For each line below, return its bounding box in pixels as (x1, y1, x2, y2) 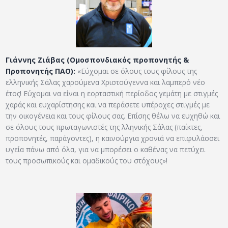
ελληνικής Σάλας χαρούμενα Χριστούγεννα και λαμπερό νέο (6, 77, 206, 87)
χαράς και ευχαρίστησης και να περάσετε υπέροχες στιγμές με (6, 99, 210, 109)
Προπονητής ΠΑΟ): (6, 66, 76, 76)
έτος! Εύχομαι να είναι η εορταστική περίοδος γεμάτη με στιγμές (6, 88, 218, 98)
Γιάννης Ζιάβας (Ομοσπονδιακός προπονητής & (6, 54, 189, 65)
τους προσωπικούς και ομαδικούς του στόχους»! (6, 155, 168, 165)
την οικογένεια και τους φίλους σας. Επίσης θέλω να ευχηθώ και (6, 110, 220, 121)
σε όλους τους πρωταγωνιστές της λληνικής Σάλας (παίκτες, (6, 122, 203, 132)
